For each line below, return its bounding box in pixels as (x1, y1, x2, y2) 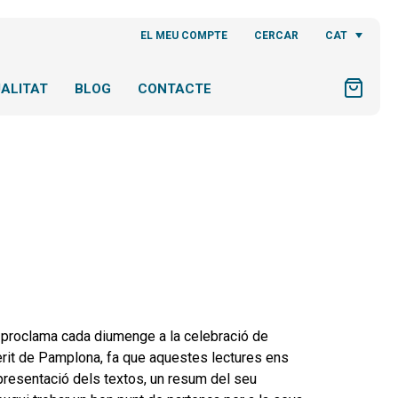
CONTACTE (138, 81, 211, 97)
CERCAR (254, 29, 299, 42)
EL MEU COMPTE (140, 29, 228, 42)
